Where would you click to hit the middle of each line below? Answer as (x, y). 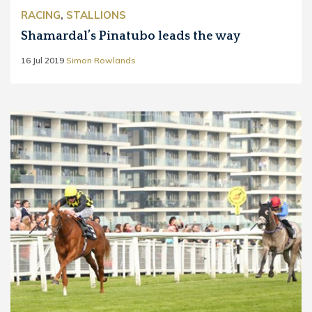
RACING (41, 15)
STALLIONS (96, 15)
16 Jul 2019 (42, 60)
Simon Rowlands (101, 60)
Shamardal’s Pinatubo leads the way (131, 36)
